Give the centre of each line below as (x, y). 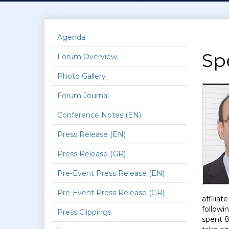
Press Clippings (84, 212)
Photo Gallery (82, 76)
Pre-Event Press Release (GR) (111, 193)
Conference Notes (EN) (99, 115)
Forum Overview (87, 57)
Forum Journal (83, 96)
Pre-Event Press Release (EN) (111, 173)
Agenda (71, 37)
